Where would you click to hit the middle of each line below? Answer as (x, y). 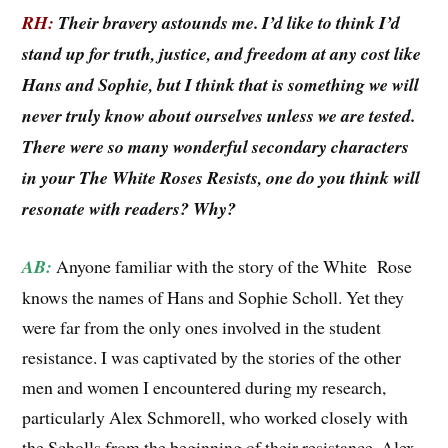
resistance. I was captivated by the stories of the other (212, 356)
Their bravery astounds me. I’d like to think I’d (227, 23)
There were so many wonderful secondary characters (216, 147)
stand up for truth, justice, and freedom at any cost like (222, 54)
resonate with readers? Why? (129, 209)
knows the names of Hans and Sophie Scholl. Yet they (213, 296)
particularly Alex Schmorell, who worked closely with (215, 416)
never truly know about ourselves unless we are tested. (219, 116)
